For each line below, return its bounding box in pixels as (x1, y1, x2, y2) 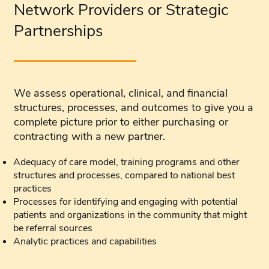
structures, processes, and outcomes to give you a (14, 100, 254, 115)
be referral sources (13, 222, 93, 235)
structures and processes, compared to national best (13, 169, 235, 183)
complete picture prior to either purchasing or (14, 115, 229, 130)
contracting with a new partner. (14, 129, 166, 144)
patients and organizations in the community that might (13, 208, 247, 222)
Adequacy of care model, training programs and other (13, 156, 240, 169)
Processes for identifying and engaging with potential (13, 195, 238, 209)
